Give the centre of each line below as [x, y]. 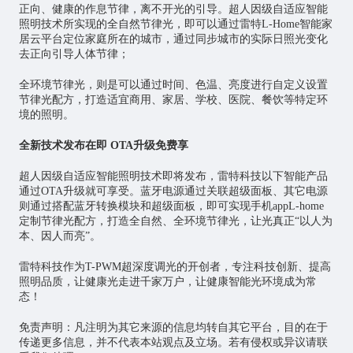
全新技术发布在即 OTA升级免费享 [103, 145]
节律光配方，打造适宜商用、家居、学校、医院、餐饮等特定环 [173, 99]
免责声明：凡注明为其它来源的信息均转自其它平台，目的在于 [173, 327]
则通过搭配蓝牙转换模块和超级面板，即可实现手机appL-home [171, 206]
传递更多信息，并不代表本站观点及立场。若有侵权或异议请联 [173, 342]
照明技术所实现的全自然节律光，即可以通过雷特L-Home [159, 24]
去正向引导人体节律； [74, 54]
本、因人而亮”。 [59, 236]
